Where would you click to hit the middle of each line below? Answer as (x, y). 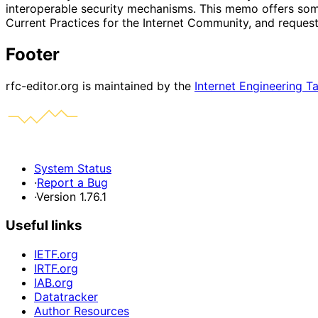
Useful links (44, 225)
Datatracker (66, 296)
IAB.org (54, 282)
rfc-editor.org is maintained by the (100, 86)
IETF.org (56, 254)
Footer (33, 55)
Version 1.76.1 (71, 197)
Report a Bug (72, 183)
